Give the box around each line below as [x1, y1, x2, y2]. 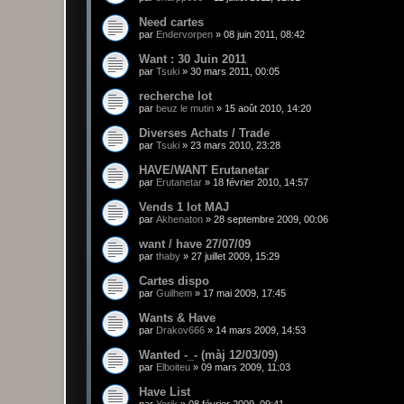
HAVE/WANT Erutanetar [139, 163, 269, 178]
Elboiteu [156, 362, 190, 373]
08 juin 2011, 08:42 [224, 29, 305, 41]
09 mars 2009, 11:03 [201, 362, 290, 373]
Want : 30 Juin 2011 [139, 52, 246, 67]
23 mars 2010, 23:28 [190, 140, 280, 151]
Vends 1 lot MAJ [139, 200, 229, 215]
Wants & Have [139, 311, 216, 326]
